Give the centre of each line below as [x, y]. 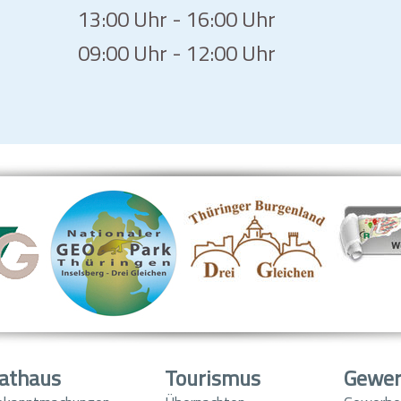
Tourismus [213, 377]
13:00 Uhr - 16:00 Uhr [177, 18]
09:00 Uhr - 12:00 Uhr [177, 52]
